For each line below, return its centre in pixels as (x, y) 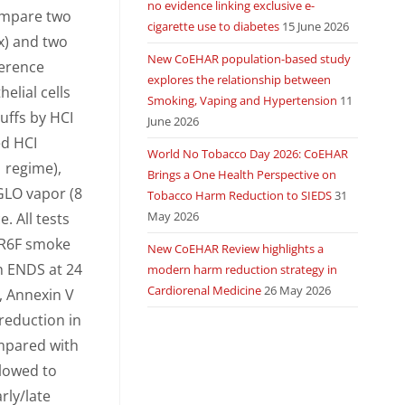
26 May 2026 (297, 290)
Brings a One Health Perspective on (241, 174)
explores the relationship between (239, 80)
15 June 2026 (315, 26)
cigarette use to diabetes (213, 26)
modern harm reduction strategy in (242, 269)
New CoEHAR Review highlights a (235, 249)
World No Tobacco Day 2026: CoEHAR (247, 154)
